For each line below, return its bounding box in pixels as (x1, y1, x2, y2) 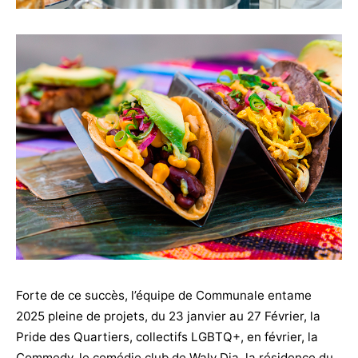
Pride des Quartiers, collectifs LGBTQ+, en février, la (16, 329, 318, 345)
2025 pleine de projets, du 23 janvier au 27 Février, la (16, 308, 320, 324)
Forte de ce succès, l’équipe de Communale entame (16, 288, 312, 304)
